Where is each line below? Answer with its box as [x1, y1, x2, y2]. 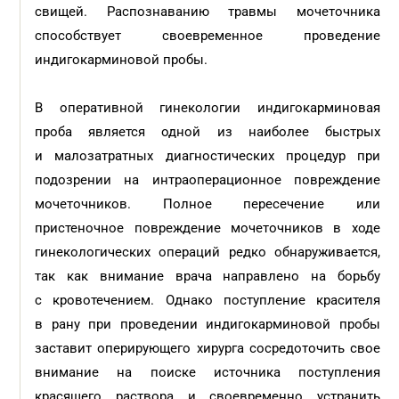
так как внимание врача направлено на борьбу [35, 268, 380, 284]
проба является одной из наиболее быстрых [35, 124, 380, 140]
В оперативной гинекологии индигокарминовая [35, 100, 380, 116]
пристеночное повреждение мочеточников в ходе [35, 220, 380, 236]
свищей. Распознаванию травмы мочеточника [35, 4, 380, 20]
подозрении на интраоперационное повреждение [35, 172, 380, 188]
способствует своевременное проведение [35, 28, 380, 44]
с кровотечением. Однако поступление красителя [35, 292, 380, 308]
